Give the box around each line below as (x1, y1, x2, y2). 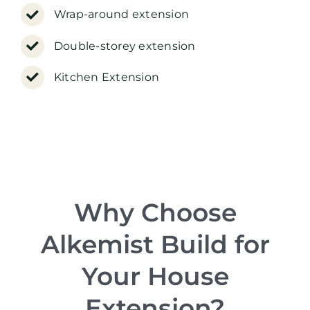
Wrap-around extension (53, 8, 190, 21)
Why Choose (73, 197, 237, 228)
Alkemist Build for (40, 229, 270, 260)
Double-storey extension (53, 39, 196, 53)
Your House (81, 261, 229, 292)
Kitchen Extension (53, 70, 160, 84)
